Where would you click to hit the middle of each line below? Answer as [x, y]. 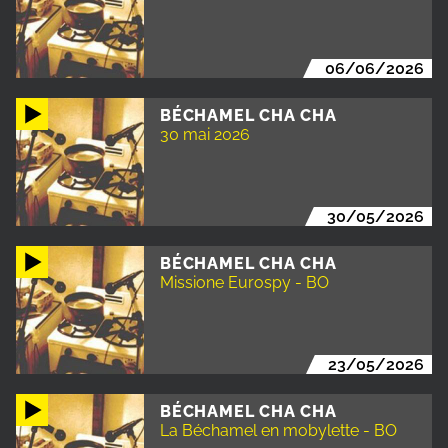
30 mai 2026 [205, 134]
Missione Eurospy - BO [244, 282]
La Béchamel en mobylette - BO [278, 430]
